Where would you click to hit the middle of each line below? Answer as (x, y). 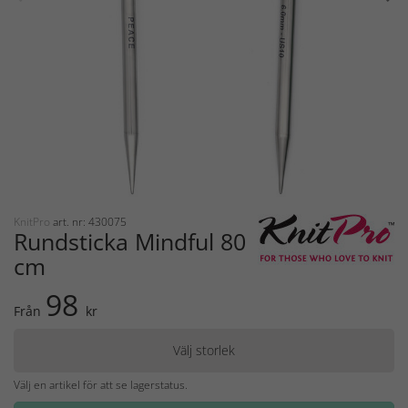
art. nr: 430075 (90, 222)
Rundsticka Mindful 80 (130, 242)
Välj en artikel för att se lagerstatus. (101, 385)
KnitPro (33, 222)
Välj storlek (204, 351)
